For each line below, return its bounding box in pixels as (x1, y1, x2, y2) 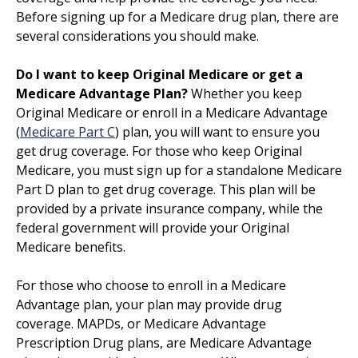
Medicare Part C (20, 122, 115, 141)
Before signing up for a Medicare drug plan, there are (16, 7, 339, 26)
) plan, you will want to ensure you (115, 122, 320, 141)
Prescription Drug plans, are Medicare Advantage (16, 333, 312, 352)
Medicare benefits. (16, 237, 125, 256)
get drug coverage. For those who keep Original (16, 141, 302, 160)
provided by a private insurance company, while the (16, 199, 323, 217)
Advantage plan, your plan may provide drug (16, 295, 282, 313)
